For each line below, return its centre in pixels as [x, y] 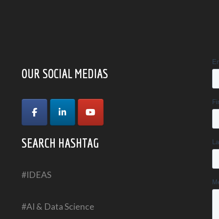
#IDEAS [36, 175]
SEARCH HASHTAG [60, 142]
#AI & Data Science [58, 206]
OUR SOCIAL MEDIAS [65, 73]
